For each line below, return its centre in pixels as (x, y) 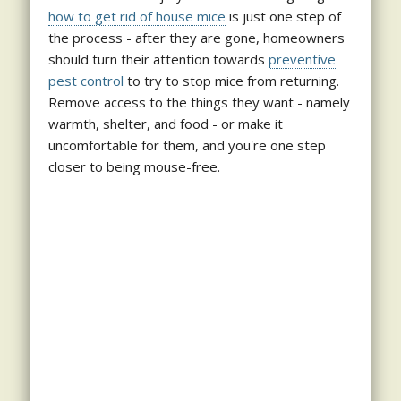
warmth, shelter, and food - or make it (165, 123)
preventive (302, 59)
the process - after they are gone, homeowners (196, 37)
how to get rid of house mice (137, 16)
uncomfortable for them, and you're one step (187, 145)
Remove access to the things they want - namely (199, 102)
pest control (85, 80)
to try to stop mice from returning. (231, 80)
